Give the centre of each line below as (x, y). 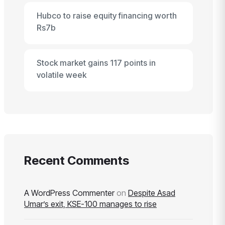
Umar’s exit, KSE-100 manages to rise (90, 204)
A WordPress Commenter (69, 193)
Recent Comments (77, 160)
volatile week (62, 75)
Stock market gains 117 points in (96, 63)
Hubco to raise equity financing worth (107, 16)
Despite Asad (152, 193)
